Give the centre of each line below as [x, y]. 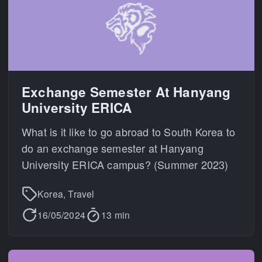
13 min [116, 214]
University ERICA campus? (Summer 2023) [125, 164]
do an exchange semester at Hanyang [113, 148]
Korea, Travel [66, 193]
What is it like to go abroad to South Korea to [129, 132]
